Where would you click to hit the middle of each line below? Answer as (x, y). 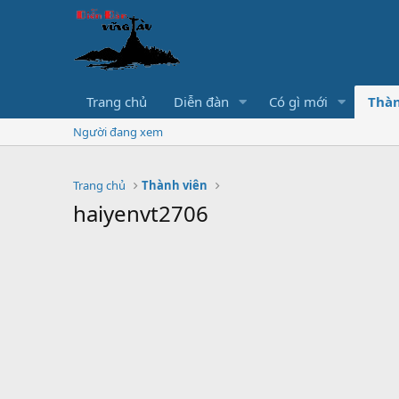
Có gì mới (298, 102)
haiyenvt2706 (141, 213)
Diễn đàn (201, 102)
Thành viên (175, 185)
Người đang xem (118, 132)
